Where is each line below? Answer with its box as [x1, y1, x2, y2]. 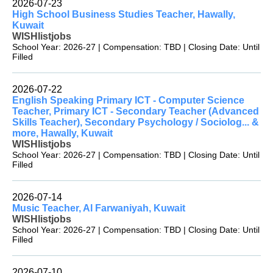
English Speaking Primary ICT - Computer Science [12, 95, 244, 106]
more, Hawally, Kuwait [12, 128, 113, 139]
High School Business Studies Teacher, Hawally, [12, 9, 235, 20]
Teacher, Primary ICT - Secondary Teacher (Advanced [12, 106, 259, 117]
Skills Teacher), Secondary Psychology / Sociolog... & [12, 117, 259, 128]
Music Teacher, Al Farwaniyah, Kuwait [12, 203, 185, 214]
